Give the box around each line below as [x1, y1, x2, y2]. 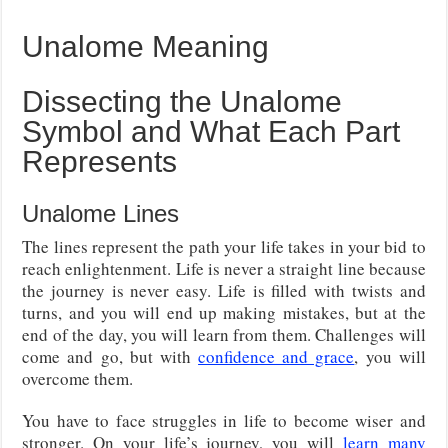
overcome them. [22, 367, 134, 391]
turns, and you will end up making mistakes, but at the [22, 301, 426, 325]
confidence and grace [198, 345, 355, 369]
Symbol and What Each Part [22, 115, 401, 149]
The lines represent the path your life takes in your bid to [22, 235, 426, 259]
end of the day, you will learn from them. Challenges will [22, 323, 426, 347]
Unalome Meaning [22, 30, 270, 64]
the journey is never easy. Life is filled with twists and [22, 279, 426, 303]
